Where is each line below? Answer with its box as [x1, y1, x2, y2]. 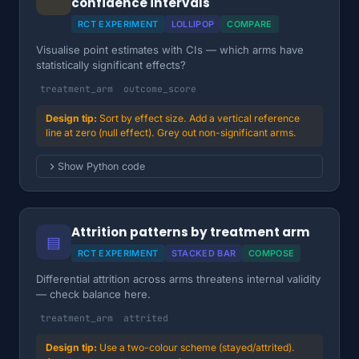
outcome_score [123, 83, 196, 95]
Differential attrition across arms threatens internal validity [36, 272, 321, 285]
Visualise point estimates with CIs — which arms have [36, 43, 304, 56]
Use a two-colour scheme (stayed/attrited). [99, 341, 295, 353]
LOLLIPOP [171, 18, 215, 30]
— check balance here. [36, 288, 151, 301]
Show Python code [58, 160, 145, 172]
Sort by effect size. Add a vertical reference [99, 112, 300, 124]
